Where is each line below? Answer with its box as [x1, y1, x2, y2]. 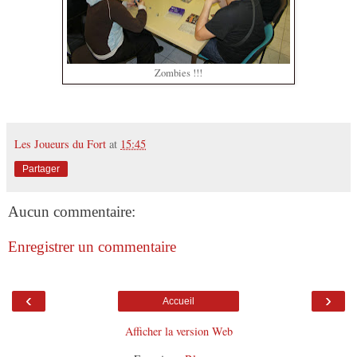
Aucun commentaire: [8, 203, 135, 221]
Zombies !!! [155, 66, 202, 80]
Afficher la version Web [124, 324, 233, 339]
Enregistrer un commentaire [8, 237, 176, 255]
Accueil [163, 296, 194, 308]
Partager [22, 163, 60, 175]
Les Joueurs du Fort [14, 136, 106, 152]
